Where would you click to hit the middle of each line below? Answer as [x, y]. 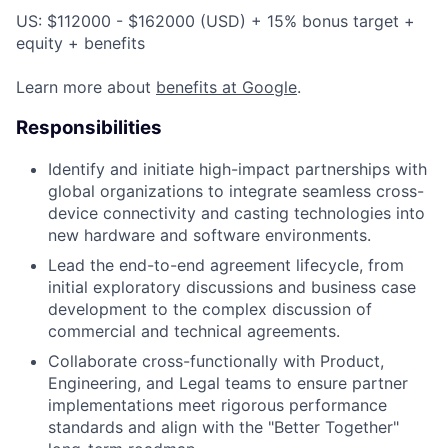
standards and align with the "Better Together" [223, 426]
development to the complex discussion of [210, 308]
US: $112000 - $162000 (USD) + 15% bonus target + [215, 21]
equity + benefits [80, 43]
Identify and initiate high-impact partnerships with [237, 168]
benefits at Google [226, 87]
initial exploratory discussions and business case [232, 286]
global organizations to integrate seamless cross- [236, 190]
